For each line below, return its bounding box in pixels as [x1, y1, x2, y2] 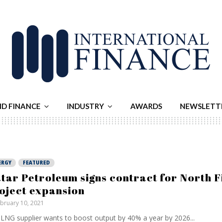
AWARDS [130, 102, 162, 111]
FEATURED [22, 159, 50, 166]
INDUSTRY [67, 102, 104, 111]
